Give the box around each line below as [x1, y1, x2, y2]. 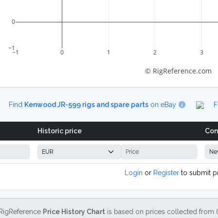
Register [153, 169, 179, 177]
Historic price [37, 127, 82, 135]
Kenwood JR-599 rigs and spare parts [24, 101, 148, 109]
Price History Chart [43, 208, 105, 216]
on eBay [148, 101, 178, 109]
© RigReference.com [145, 66, 212, 75]
